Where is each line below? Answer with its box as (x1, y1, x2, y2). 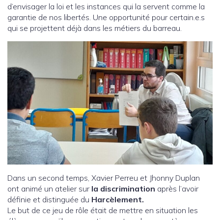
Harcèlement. (91, 194, 144, 205)
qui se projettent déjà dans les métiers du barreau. (7, 23, 182, 33)
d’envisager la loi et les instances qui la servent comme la (7, 1, 205, 12)
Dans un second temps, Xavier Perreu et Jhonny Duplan (7, 173, 200, 183)
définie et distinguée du (7, 194, 91, 205)
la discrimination (89, 184, 155, 194)
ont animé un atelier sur (7, 184, 89, 194)
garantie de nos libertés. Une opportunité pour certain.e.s (7, 12, 205, 23)
